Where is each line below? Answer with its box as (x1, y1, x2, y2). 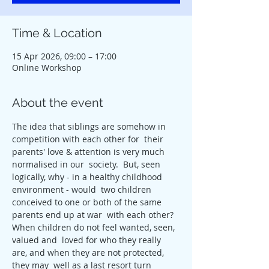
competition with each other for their (12, 133, 166, 145)
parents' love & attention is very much (12, 146, 167, 157)
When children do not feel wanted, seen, (12, 222, 177, 233)
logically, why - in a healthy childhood (12, 171, 165, 183)
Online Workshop (12, 62, 82, 73)
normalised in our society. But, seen (12, 159, 163, 170)
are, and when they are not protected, (12, 247, 166, 258)
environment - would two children (12, 184, 154, 195)
